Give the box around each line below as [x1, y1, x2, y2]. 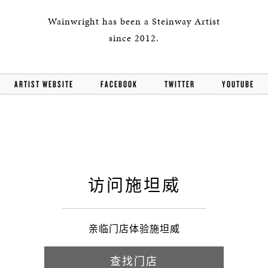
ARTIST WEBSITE [14, 78, 74, 90]
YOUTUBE [221, 78, 254, 90]
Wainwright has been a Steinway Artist [48, 14, 220, 28]
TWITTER [164, 78, 195, 90]
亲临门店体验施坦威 [88, 222, 180, 236]
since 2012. [109, 31, 159, 45]
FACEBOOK [100, 78, 138, 90]
